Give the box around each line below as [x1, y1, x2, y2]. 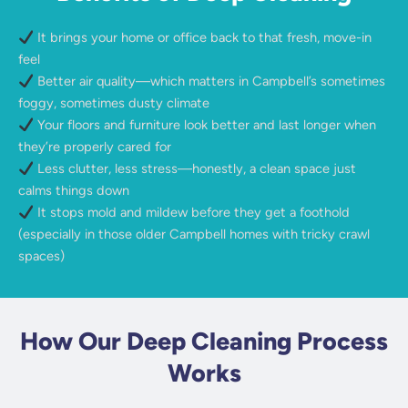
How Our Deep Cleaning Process [20, 325, 388, 356]
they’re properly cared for [18, 138, 171, 156]
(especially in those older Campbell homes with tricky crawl [18, 226, 370, 243]
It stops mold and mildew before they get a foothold [33, 204, 350, 221]
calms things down [18, 182, 129, 199]
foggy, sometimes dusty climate [18, 95, 209, 112]
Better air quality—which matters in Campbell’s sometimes [33, 73, 385, 90]
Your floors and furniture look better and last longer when [33, 117, 376, 134]
